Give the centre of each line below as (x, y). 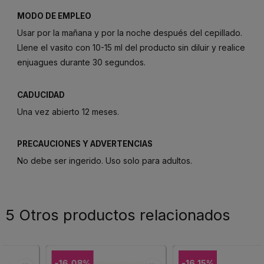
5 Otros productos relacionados (118, 215)
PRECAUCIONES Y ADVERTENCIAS (85, 144)
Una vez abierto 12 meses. (68, 111)
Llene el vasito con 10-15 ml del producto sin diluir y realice (131, 48)
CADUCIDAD (41, 95)
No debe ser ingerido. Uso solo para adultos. (105, 161)
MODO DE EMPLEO (54, 16)
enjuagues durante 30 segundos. (81, 62)
